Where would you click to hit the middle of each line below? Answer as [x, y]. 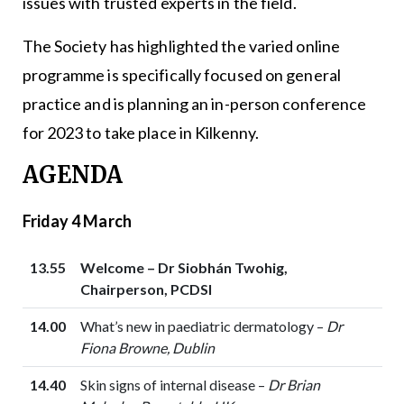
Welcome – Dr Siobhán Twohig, [184, 268]
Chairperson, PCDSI [146, 289]
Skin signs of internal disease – [174, 385]
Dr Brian [294, 385]
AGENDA [72, 175]
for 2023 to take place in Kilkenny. [142, 133]
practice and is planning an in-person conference [194, 104]
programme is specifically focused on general [181, 75]
